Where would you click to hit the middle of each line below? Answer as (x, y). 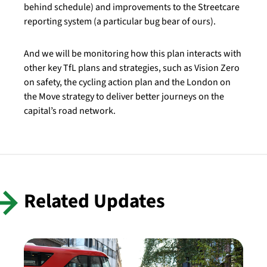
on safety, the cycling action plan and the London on (127, 82)
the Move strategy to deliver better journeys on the (124, 97)
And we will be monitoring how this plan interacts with (133, 54)
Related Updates (94, 201)
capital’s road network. (70, 111)
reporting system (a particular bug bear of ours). (120, 21)
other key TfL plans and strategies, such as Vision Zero (132, 68)
